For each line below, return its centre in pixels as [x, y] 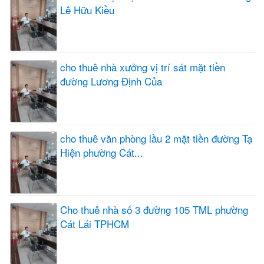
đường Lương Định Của [111, 81]
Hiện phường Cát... [102, 152]
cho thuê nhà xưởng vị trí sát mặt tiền [143, 67]
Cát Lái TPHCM [95, 223]
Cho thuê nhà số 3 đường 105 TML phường [154, 209]
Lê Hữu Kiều [87, 10]
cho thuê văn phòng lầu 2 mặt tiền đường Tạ [156, 138]
